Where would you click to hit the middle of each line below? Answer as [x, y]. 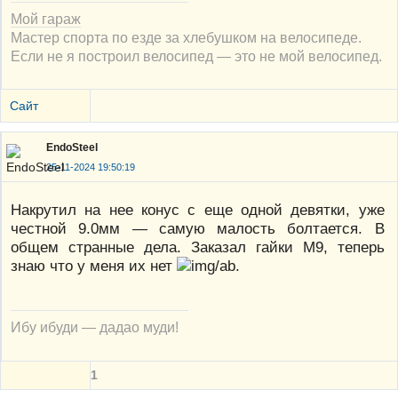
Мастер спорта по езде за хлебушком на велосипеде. [186, 37]
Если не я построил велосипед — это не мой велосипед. [196, 56]
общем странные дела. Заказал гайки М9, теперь [198, 247]
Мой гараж [46, 18]
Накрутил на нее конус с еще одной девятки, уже [198, 210]
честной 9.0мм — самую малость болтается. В [198, 229]
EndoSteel [72, 147]
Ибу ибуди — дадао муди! [95, 327]
